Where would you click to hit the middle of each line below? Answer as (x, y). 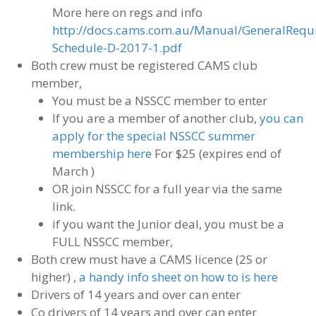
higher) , (55, 277)
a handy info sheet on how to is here (178, 277)
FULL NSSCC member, (112, 242)
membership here (102, 154)
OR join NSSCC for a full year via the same (167, 189)
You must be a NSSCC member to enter (159, 101)
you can (281, 119)
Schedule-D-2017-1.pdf (117, 48)
